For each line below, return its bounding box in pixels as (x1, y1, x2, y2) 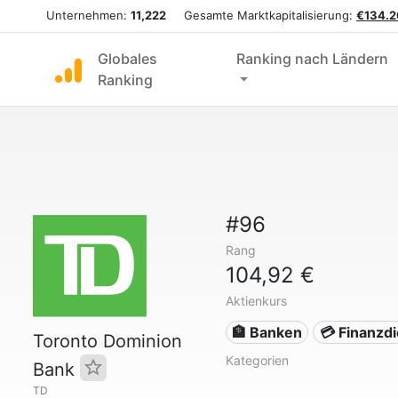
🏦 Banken (232, 323, 303, 341)
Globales (98, 50, 157, 68)
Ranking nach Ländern (235, 50, 388, 68)
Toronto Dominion (33, 330, 182, 352)
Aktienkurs (225, 293, 287, 308)
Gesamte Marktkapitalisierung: (166, 8, 356, 22)
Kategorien (225, 353, 289, 368)
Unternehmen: (46, 8, 131, 22)
